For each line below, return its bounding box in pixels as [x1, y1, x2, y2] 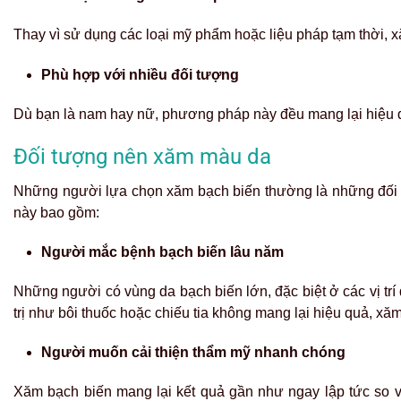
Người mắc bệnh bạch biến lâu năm [41, 243, 285, 260]
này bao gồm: [13, 204, 99, 220]
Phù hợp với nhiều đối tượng [41, 66, 240, 82]
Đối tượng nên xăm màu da [13, 143, 271, 169]
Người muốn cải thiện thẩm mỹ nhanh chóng [41, 345, 346, 361]
